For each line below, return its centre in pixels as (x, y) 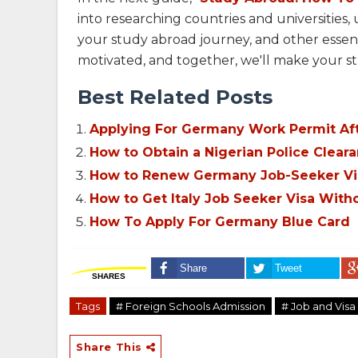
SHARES (108, 276)
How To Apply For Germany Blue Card (220, 222)
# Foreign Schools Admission (191, 306)
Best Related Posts (175, 97)
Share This (111, 347)
